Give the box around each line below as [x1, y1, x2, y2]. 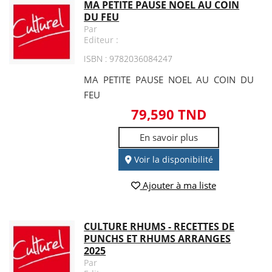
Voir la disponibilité [131, 153, 213, 165]
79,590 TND [131, 104, 207, 123]
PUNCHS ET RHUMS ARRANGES [84, 232, 231, 246]
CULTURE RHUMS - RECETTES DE [84, 220, 235, 234]
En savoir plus [140, 131, 199, 143]
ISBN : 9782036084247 [84, 52, 173, 64]
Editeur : [84, 33, 119, 46]
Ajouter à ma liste [140, 179, 216, 192]
